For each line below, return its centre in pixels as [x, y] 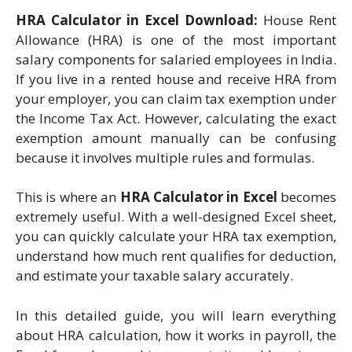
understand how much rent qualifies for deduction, [176, 256]
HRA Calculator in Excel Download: [137, 20]
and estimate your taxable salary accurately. [154, 275]
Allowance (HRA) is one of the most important [176, 39]
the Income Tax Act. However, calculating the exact [176, 118]
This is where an [68, 197]
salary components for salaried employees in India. [176, 59]
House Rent [297, 20]
